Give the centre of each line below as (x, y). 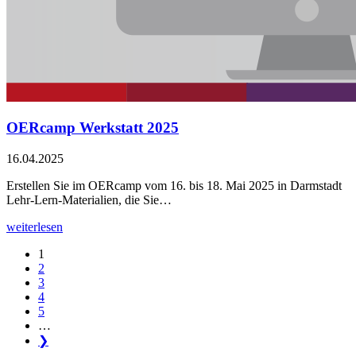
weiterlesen (35, 227)
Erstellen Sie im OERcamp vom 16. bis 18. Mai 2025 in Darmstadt (174, 186)
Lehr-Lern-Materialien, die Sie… (89, 200)
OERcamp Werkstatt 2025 (93, 128)
